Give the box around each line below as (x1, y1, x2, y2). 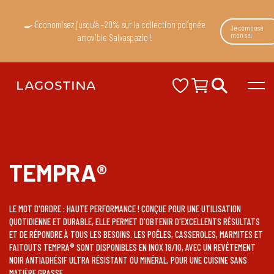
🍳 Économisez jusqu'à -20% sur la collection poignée (23, 19, 206, 30)
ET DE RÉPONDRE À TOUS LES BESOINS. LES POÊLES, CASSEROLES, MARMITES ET (9, 229, 263, 240)
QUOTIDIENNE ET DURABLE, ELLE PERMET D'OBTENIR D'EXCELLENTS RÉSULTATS (9, 216, 260, 228)
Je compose (230, 23, 263, 32)
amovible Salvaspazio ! (76, 32, 152, 43)
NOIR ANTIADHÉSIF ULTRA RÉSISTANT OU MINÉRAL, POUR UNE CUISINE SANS (9, 254, 247, 266)
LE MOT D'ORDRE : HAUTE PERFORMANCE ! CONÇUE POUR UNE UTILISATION (9, 203, 241, 215)
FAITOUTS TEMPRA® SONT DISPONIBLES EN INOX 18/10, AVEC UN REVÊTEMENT (9, 242, 256, 253)
